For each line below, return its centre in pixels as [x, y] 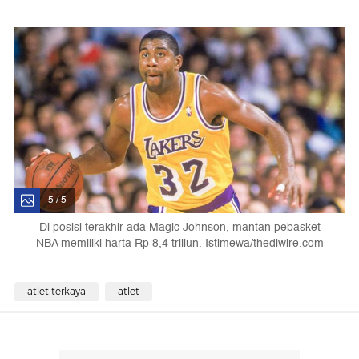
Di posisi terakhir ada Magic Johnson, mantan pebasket [179, 227]
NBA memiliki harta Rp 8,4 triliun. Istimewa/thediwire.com [179, 243]
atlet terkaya [56, 291]
